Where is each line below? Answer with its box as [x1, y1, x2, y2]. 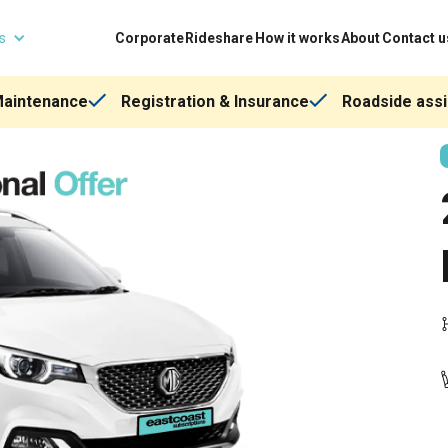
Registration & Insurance [120, 92, 309, 111]
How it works [254, 30, 340, 46]
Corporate [114, 30, 184, 46]
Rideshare [185, 30, 254, 46]
